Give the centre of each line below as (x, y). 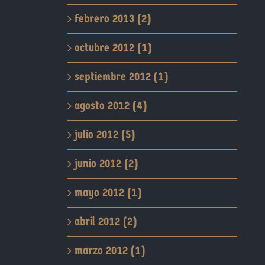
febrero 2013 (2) (112, 19)
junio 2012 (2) (106, 164)
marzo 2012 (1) (109, 251)
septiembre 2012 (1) (121, 77)
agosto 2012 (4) (110, 106)
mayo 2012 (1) (108, 193)
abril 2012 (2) (105, 222)
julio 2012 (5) (104, 135)
